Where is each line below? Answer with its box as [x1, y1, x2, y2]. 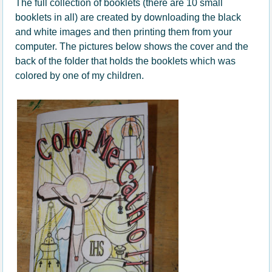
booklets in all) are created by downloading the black [15, 12, 242, 22]
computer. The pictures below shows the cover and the [15, 41, 249, 52]
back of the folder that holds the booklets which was [15, 55, 236, 66]
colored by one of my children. [15, 70, 144, 81]
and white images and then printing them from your [15, 26, 233, 37]
